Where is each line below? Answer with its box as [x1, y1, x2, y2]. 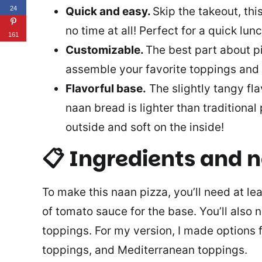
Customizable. [65, 43, 146, 57]
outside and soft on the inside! [65, 120, 224, 134]
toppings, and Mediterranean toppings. [42, 243, 247, 257]
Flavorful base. [65, 81, 146, 95]
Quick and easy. [65, 4, 153, 18]
